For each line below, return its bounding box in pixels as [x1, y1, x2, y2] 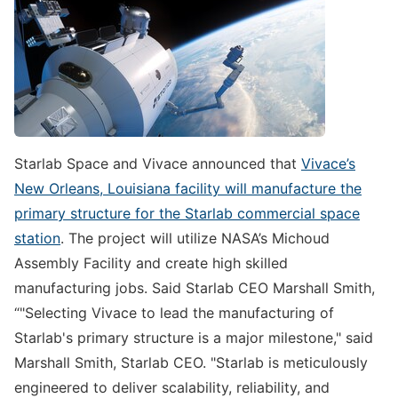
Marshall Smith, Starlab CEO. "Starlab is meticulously [14, 354, 368, 372]
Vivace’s [301, 155, 355, 173]
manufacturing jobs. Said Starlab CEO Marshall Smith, [14, 279, 375, 298]
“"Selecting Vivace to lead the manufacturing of [14, 304, 334, 322]
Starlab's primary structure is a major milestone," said [14, 329, 373, 347]
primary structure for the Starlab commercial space [14, 204, 360, 223]
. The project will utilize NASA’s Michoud [60, 229, 330, 248]
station [14, 229, 60, 248]
